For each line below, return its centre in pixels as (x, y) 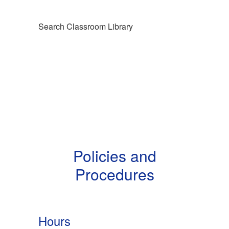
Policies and (114, 156)
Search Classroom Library (86, 27)
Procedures (114, 174)
